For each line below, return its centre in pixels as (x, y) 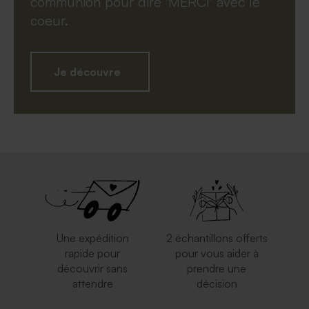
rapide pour (92, 253)
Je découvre (87, 71)
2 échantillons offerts (217, 238)
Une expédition (92, 238)
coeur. (51, 20)
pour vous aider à (217, 253)
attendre (92, 283)
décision (217, 283)
